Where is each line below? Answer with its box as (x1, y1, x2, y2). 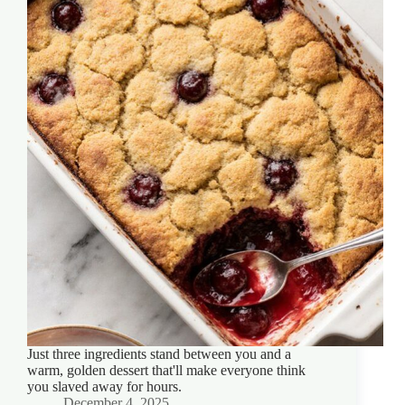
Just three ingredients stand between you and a (27, 345, 291, 362)
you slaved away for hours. (27, 378, 182, 394)
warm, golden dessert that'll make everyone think (27, 362, 306, 378)
